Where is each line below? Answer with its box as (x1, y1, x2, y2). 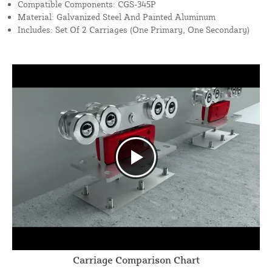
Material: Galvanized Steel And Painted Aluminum (18, 12, 216, 22)
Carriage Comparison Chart (72, 254, 200, 267)
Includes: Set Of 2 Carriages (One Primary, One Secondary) (18, 24, 250, 35)
